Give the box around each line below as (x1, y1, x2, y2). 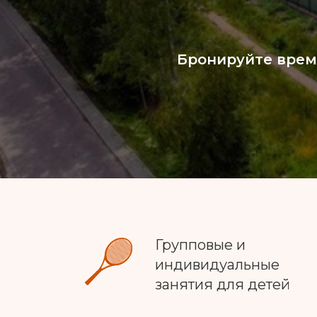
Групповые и (155, 236, 246, 253)
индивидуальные (155, 256, 279, 273)
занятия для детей (155, 276, 290, 293)
